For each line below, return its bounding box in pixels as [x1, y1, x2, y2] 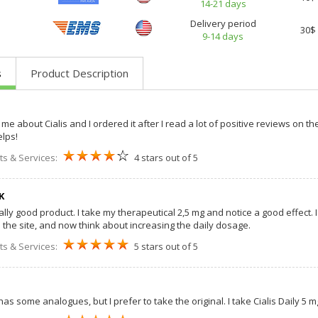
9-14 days [202, 29, 243, 43]
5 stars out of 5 [133, 239, 198, 253]
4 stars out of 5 [133, 150, 198, 164]
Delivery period [190, 16, 256, 30]
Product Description [30, 65, 128, 80]
